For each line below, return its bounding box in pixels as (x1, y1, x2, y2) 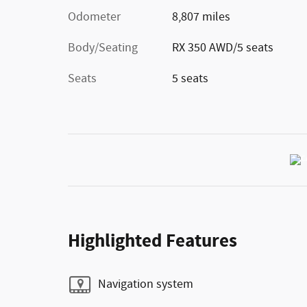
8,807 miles (171, 8, 230, 25)
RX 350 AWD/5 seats (171, 39, 273, 56)
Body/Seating (68, 39, 138, 56)
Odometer (68, 8, 121, 25)
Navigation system (98, 276, 193, 293)
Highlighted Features (68, 228, 237, 254)
